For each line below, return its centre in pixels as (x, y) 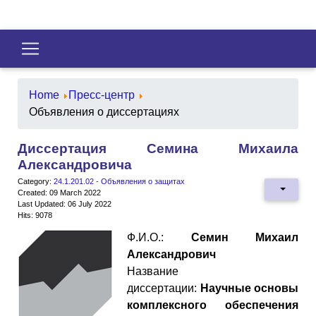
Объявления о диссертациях (104, 111)
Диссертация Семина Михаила (158, 148)
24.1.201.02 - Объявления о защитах (119, 181)
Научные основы (249, 288)
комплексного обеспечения (213, 305)
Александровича (75, 164)
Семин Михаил (244, 237)
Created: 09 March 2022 (59, 192)
